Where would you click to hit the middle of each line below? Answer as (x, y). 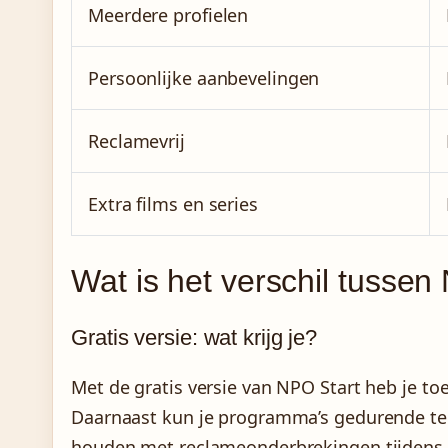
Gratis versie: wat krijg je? (194, 337)
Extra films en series (173, 204)
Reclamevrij (136, 141)
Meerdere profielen (168, 15)
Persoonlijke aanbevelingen (204, 78)
